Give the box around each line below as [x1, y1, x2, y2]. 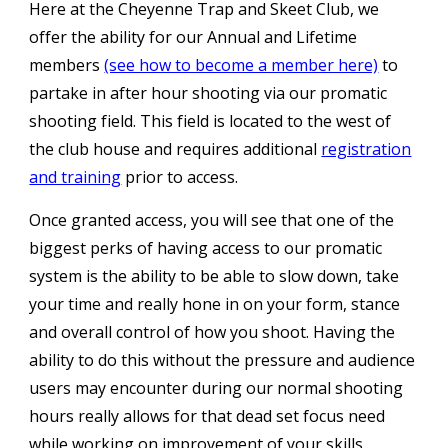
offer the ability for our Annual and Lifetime [29, 26, 358, 48]
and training [29, 166, 122, 188]
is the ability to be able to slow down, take [82, 265, 400, 287]
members [29, 54, 105, 76]
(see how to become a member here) [104, 54, 379, 76]
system [29, 265, 83, 287]
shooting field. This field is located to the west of [29, 110, 392, 132]
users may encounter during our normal [29, 377, 336, 399]
